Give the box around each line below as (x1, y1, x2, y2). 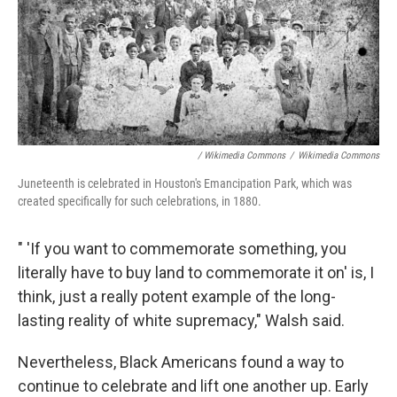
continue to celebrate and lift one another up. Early (18, 376, 369, 395)
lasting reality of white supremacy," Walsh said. (18, 310, 345, 330)
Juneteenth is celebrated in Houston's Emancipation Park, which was (18, 175, 352, 191)
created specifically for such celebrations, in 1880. (18, 193, 261, 208)
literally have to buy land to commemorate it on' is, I (18, 262, 374, 282)
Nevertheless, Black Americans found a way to (18, 352, 344, 371)
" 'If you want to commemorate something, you (18, 238, 346, 258)
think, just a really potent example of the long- (18, 286, 336, 306)
